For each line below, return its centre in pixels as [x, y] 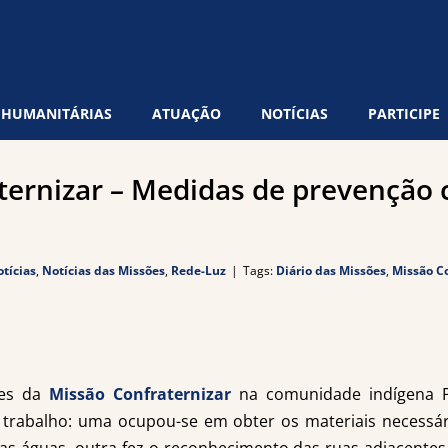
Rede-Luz [198, 270]
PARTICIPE [404, 113]
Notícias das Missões [103, 270]
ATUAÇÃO [186, 113]
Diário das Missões [331, 270]
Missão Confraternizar [140, 394]
